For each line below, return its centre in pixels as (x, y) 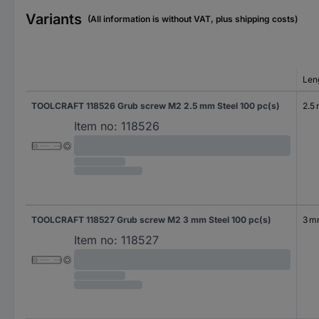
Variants (54, 19)
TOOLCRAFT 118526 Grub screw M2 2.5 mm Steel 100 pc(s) (156, 105)
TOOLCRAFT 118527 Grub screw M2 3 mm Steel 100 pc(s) (151, 219)
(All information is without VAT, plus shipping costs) (193, 19)
